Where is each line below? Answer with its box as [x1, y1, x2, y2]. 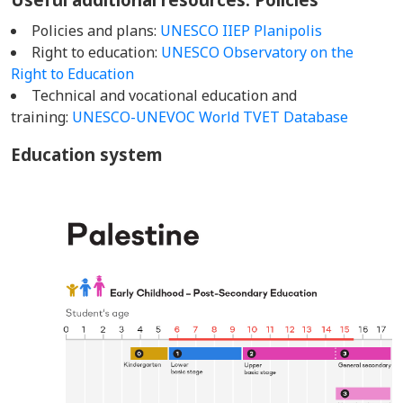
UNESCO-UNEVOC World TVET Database [72, 107, 348, 127]
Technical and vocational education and [31, 85, 297, 105]
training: [11, 107, 72, 127]
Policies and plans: [31, 21, 160, 40]
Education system [11, 143, 162, 166]
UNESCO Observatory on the [161, 42, 354, 62]
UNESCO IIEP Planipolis [160, 21, 322, 40]
